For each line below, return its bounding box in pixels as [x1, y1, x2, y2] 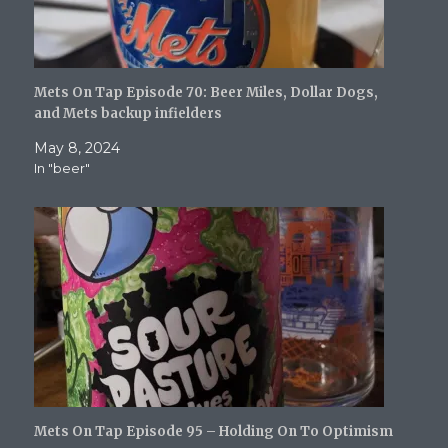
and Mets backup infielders [34, 104, 223, 122]
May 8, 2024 [34, 138, 121, 157]
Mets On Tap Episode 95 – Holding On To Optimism [34, 422, 394, 440]
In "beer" [34, 159, 91, 176]
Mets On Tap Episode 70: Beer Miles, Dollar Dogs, [34, 83, 379, 101]
